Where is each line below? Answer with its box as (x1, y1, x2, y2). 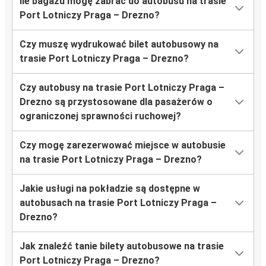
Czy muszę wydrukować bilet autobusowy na (20, 39, 218, 50)
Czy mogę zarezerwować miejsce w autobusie (20, 140, 226, 151)
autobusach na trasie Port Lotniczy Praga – (20, 197, 217, 209)
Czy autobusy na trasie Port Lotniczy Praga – (20, 82, 224, 94)
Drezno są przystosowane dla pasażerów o (20, 96, 213, 108)
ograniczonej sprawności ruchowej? (20, 110, 181, 122)
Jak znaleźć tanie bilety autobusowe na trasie (20, 240, 224, 252)
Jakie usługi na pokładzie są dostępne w (20, 183, 200, 195)
